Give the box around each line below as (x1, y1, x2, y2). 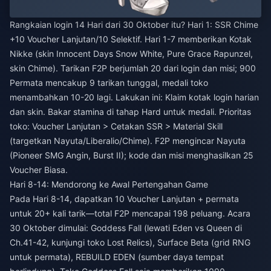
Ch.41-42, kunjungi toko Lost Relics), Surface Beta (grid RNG (10, 237, 250, 248)
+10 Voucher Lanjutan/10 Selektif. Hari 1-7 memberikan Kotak (10, 34, 252, 45)
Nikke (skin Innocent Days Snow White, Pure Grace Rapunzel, (10, 48, 253, 59)
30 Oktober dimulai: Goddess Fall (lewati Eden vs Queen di (10, 223, 242, 233)
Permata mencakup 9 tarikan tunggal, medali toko (10, 77, 208, 88)
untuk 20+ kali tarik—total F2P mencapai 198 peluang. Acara (10, 208, 250, 219)
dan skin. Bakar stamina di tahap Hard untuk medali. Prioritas (10, 106, 251, 117)
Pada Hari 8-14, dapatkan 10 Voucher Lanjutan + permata (10, 194, 239, 204)
